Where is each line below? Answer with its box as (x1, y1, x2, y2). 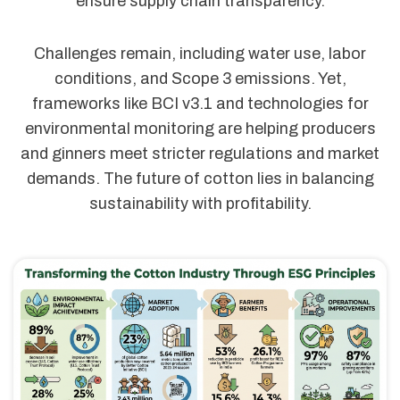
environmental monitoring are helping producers (24, 119, 376, 137)
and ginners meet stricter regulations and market (21, 144, 379, 162)
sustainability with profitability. (88, 194, 312, 212)
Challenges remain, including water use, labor (34, 44, 366, 62)
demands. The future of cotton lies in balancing (26, 169, 374, 187)
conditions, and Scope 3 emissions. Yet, (54, 69, 346, 87)
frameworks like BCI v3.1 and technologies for (31, 94, 369, 112)
